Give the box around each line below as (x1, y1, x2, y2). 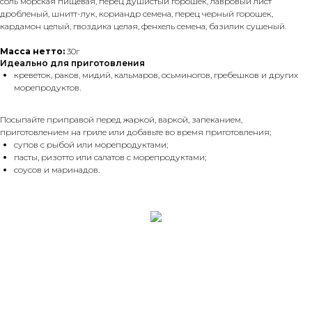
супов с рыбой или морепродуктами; (14, 139, 168, 150)
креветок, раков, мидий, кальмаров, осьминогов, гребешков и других (14, 70, 298, 80)
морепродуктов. (14, 82, 81, 93)
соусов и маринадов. (14, 164, 100, 175)
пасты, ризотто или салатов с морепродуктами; (14, 152, 206, 162)
